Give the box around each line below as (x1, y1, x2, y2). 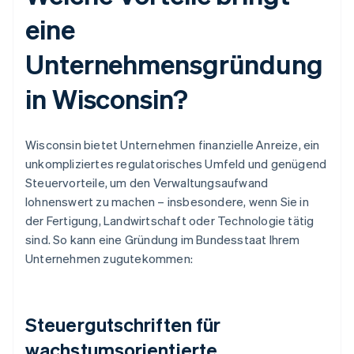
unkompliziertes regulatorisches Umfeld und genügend (25, 156, 327, 172)
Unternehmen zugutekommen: (25, 250, 193, 267)
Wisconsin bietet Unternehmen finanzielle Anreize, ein (25, 137, 320, 153)
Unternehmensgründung (25, 47, 323, 81)
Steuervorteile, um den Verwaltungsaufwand (25, 175, 269, 191)
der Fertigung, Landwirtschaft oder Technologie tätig (25, 213, 314, 229)
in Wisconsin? (25, 81, 188, 116)
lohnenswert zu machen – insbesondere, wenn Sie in (25, 194, 309, 210)
